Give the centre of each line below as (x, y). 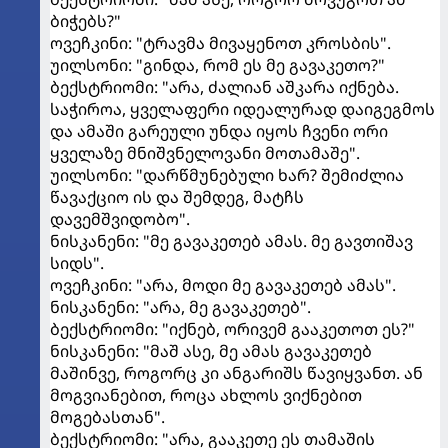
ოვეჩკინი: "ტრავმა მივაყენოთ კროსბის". (220, 43)
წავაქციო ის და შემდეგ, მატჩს (177, 197)
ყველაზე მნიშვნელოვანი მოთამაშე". (205, 153)
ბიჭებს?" (85, 21)
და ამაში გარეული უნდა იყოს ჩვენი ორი (219, 131)
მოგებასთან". (107, 417)
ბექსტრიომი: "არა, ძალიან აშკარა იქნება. (224, 87)
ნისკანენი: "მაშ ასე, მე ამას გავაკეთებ (211, 351)
